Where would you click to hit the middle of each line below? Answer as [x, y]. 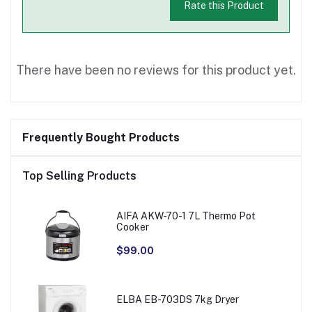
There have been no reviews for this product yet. [156, 70]
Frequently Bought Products [101, 137]
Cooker [132, 227]
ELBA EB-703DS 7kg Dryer [178, 300]
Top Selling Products [79, 175]
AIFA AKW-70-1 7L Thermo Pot [187, 216]
